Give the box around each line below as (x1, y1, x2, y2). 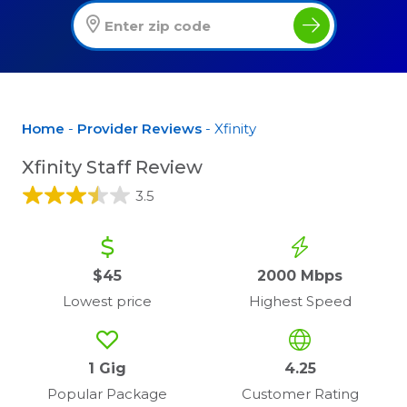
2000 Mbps (257, 267, 342, 285)
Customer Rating (241, 385, 359, 403)
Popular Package (47, 385, 167, 403)
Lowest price (63, 293, 152, 311)
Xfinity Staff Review (22, 156, 203, 179)
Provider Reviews (77, 120, 202, 138)
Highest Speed (248, 293, 352, 311)
